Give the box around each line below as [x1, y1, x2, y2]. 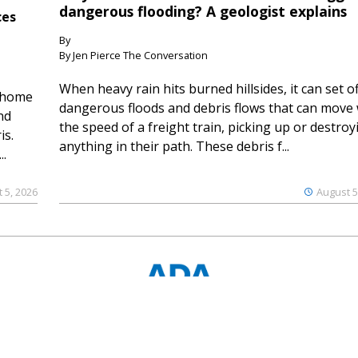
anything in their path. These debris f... [59, 137, 289, 156]
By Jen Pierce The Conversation [59, 48, 208, 63]
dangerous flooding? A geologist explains [59, 2, 347, 22]
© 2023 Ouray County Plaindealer [95, 305, 263, 320]
